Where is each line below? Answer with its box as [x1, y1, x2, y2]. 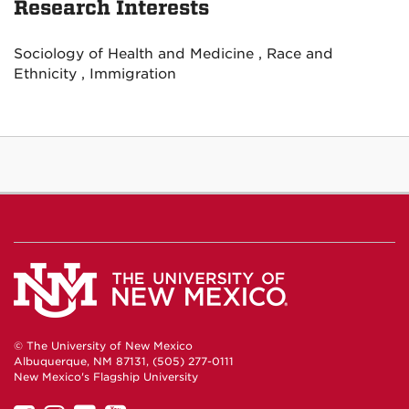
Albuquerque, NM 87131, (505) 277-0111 [14, 355, 234, 369]
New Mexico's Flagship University [14, 371, 198, 384]
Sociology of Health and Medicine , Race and [14, 45, 333, 62]
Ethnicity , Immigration [14, 65, 176, 82]
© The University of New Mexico [14, 340, 193, 353]
